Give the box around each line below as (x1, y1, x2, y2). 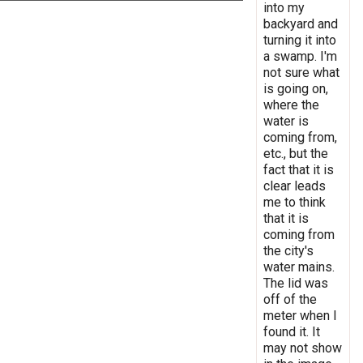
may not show (263, 340, 342, 356)
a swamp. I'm (263, 48, 337, 64)
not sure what (263, 64, 340, 80)
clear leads (263, 177, 326, 194)
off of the (263, 291, 317, 307)
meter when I (263, 307, 337, 323)
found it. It (263, 323, 320, 340)
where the (263, 96, 319, 113)
